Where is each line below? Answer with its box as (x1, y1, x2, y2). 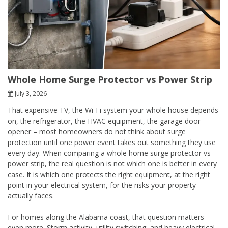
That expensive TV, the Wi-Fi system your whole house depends (8, 105, 218, 115)
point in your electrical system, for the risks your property (8, 180, 196, 190)
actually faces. (8, 190, 54, 201)
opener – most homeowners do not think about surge (8, 126, 186, 136)
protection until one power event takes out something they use (8, 137, 216, 147)
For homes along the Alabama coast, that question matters (8, 212, 204, 222)
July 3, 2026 (15, 89, 47, 98)
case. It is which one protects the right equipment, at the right (8, 169, 210, 179)
